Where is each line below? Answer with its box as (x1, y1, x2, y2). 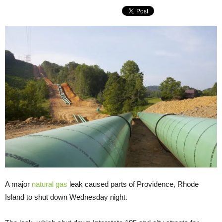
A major (5, 179, 32, 188)
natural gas (32, 179, 67, 188)
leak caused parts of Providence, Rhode (67, 179, 199, 188)
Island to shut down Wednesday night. (5, 192, 127, 201)
